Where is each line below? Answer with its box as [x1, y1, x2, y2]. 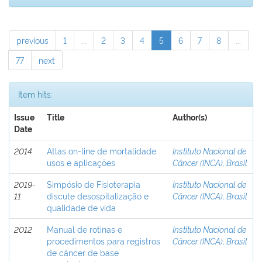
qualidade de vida [47, 202, 116, 213]
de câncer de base [47, 247, 119, 258]
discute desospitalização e [47, 190, 149, 201]
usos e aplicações [47, 157, 115, 168]
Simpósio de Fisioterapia [47, 178, 140, 189]
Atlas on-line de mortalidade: [47, 145, 158, 156]
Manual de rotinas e [47, 223, 122, 235]
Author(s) [173, 113, 207, 122]
